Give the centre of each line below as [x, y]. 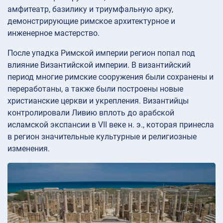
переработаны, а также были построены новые [95, 89]
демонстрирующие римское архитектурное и [91, 21]
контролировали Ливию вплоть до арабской [91, 113]
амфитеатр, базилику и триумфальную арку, [90, 9]
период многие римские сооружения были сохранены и [111, 77]
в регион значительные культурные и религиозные [102, 137]
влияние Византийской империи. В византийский [99, 65]
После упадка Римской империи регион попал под [101, 53]
